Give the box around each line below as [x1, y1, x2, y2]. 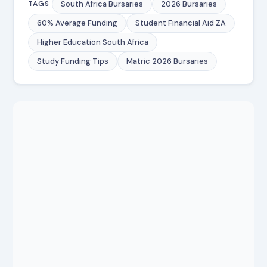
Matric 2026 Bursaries [126, 55, 209, 66]
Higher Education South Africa [37, 36, 149, 47]
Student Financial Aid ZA [135, 17, 226, 28]
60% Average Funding [37, 17, 118, 28]
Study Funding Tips [37, 55, 109, 66]
